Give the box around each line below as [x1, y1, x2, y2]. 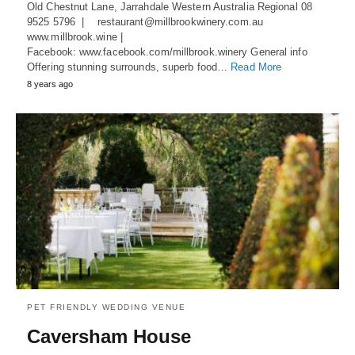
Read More [231, 61, 282, 74]
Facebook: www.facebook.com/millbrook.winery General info [27, 46, 307, 59]
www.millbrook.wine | [27, 31, 123, 44]
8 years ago [27, 79, 73, 90]
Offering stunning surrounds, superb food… [27, 61, 231, 74]
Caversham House [27, 326, 191, 348]
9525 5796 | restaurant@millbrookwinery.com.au [27, 16, 263, 29]
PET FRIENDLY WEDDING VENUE [27, 303, 185, 312]
